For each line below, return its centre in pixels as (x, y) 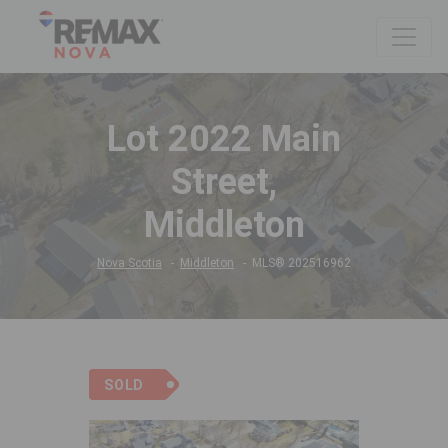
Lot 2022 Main (224, 139)
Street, (224, 182)
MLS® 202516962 (301, 263)
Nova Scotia (129, 263)
